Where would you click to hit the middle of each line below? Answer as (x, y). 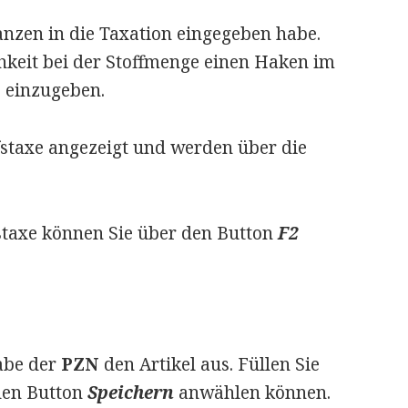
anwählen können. (254, 393)
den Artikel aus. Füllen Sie (209, 365)
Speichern (133, 393)
